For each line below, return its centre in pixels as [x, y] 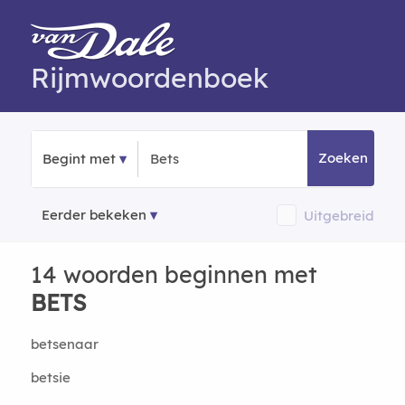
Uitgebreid [339, 215]
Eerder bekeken [94, 215]
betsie [50, 377]
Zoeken [344, 158]
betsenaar [64, 344]
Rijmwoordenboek [149, 78]
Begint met [79, 159]
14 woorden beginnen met [174, 274]
